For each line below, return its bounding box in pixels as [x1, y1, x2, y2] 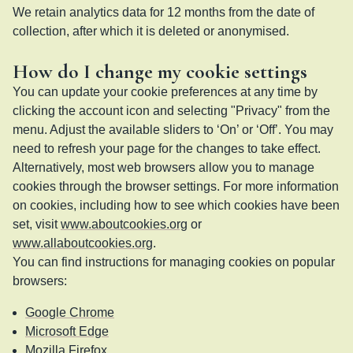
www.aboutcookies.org [61, 217, 188, 231]
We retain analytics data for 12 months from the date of [13, 5, 314, 19]
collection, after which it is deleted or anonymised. [13, 24, 289, 38]
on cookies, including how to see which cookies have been [13, 198, 340, 212]
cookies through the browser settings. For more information [13, 179, 339, 193]
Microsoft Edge [25, 324, 109, 338]
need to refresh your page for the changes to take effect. [13, 141, 321, 155]
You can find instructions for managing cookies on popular [13, 255, 335, 269]
